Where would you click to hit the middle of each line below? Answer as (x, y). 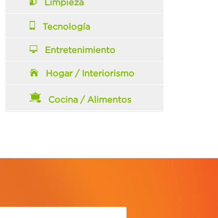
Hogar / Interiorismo (90, 73)
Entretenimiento (80, 50)
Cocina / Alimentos (90, 100)
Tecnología (66, 27)
